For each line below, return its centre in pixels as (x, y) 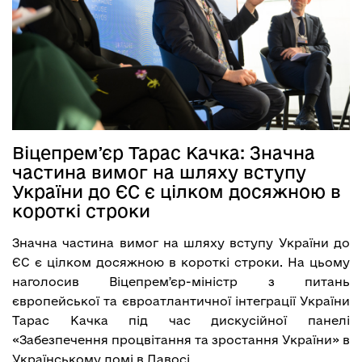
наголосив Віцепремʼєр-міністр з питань (181, 281)
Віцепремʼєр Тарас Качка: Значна (164, 152)
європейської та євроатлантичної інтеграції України (181, 301)
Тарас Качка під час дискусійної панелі (181, 320)
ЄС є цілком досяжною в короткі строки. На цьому (181, 262)
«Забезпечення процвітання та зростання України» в (181, 339)
